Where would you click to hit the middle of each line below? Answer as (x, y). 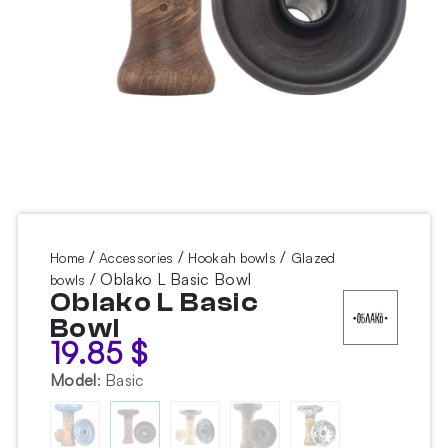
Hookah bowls (232, 257)
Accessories (136, 257)
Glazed (313, 257)
